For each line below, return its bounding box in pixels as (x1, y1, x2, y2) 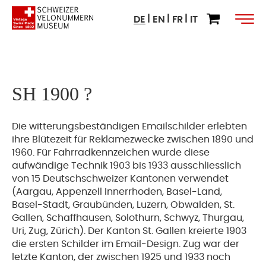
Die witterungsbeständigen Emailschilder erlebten (12, 122, 247, 131)
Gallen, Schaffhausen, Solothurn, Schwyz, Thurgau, (12, 213, 244, 223)
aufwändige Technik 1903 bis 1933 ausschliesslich (12, 161, 241, 170)
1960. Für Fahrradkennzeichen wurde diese (12, 148, 210, 157)
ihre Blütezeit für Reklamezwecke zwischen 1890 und (12, 135, 254, 144)
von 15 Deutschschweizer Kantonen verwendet (12, 174, 229, 183)
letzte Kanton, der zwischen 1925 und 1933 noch (12, 252, 230, 262)
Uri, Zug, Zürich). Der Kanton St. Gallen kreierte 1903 (12, 226, 246, 236)
